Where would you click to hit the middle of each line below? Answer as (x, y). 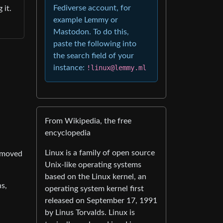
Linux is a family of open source (100, 153)
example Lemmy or (86, 20)
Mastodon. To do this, (91, 32)
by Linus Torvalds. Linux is (90, 213)
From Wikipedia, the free (88, 121)
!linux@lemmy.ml (116, 68)
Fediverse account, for (92, 8)
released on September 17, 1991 (101, 201)
